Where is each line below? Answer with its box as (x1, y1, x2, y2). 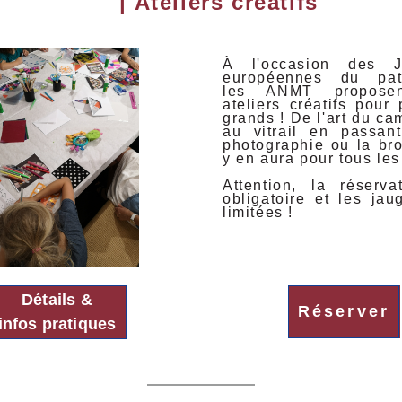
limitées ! (223, 205, 293, 220)
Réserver (297, 302, 390, 320)
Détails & (22, 291, 92, 309)
